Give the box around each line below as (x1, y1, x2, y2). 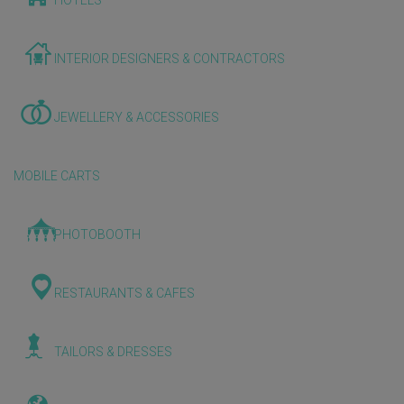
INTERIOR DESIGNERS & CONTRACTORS (53, 51, 285, 66)
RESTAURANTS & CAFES (53, 286, 195, 300)
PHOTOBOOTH (53, 227, 141, 242)
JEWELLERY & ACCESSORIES (53, 110, 219, 124)
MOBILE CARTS (14, 169, 100, 183)
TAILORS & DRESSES (53, 344, 172, 359)
